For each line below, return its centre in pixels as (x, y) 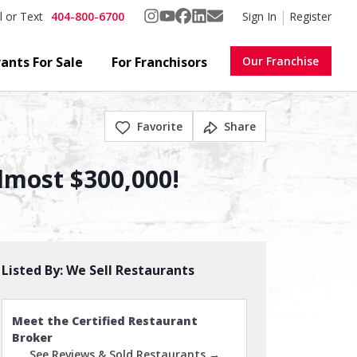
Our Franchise (281, 61)
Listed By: (34, 270)
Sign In (259, 16)
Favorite (160, 126)
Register (310, 16)
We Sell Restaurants (130, 270)
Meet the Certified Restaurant (105, 321)
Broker (32, 337)
